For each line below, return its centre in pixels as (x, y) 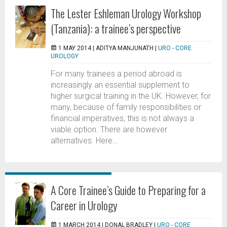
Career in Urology (84, 205)
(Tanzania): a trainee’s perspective (116, 28)
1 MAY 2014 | (77, 48)
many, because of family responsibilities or (126, 107)
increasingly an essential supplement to (120, 85)
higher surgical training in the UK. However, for (131, 96)
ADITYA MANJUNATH (125, 48)
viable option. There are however (109, 129)
